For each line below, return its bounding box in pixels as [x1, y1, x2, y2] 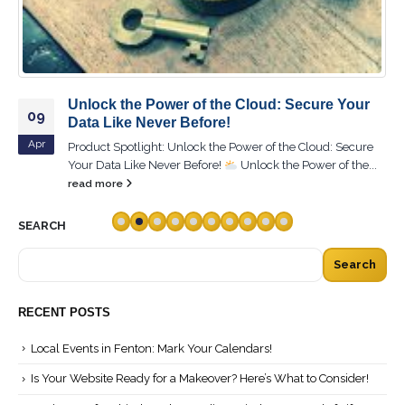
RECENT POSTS [18, 304, 110, 318]
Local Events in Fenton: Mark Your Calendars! [31, 340, 272, 354]
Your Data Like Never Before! [68, 158, 224, 173]
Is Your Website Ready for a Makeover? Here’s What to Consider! [31, 371, 369, 385]
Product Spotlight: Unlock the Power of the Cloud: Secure [68, 140, 373, 155]
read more [68, 177, 126, 191]
